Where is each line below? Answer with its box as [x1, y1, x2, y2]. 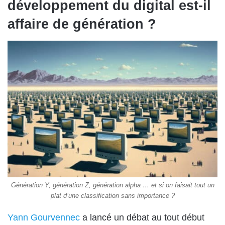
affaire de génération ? [8, 17, 156, 32]
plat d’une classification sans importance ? [50, 192, 175, 200]
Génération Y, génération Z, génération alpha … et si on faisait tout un [11, 181, 214, 189]
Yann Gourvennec [8, 212, 80, 223]
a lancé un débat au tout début [80, 212, 204, 223]
